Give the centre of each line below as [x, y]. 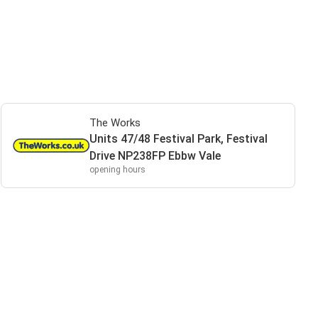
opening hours [117, 170]
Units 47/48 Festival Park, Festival [178, 139]
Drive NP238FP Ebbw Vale [155, 156]
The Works [115, 123]
